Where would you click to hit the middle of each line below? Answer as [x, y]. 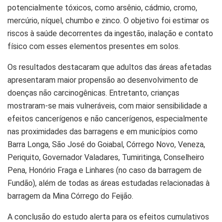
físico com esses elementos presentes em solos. [94, 46]
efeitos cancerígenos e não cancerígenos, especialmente [108, 118]
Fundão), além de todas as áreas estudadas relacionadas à [109, 183]
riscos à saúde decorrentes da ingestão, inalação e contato [110, 33]
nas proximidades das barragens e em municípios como [103, 131]
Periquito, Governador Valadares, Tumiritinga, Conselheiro [106, 157]
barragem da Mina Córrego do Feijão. [70, 196]
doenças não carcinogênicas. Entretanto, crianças [93, 93]
